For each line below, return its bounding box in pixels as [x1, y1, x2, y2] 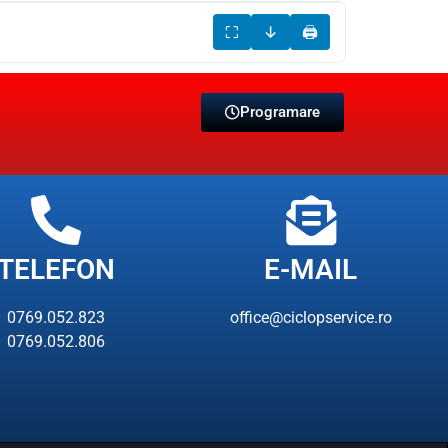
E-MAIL [264, 252, 358, 286]
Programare [240, 102, 320, 121]
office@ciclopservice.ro [229, 307, 392, 327]
